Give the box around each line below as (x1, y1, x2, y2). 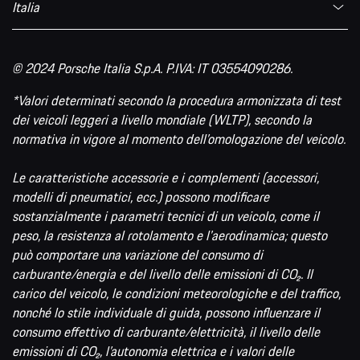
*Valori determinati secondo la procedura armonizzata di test (12, 90, 341, 110)
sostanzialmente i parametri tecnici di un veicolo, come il (12, 206, 319, 226)
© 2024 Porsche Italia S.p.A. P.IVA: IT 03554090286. (12, 58, 292, 78)
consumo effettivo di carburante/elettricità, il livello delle (12, 321, 320, 342)
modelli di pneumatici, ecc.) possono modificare (12, 186, 269, 207)
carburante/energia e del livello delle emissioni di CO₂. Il (12, 264, 313, 284)
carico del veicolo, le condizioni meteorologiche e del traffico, (12, 283, 341, 303)
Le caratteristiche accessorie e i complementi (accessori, (12, 167, 319, 187)
